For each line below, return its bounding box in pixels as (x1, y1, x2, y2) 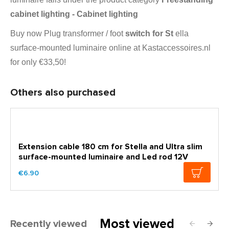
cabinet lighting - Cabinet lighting (10, 10, 138, 18)
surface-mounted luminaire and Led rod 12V (18, 153, 188, 161)
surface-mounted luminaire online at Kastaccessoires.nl (10, 43, 211, 52)
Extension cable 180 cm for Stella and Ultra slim (18, 143, 202, 151)
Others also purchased (10, 87, 116, 98)
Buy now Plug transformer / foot (10, 29, 125, 38)
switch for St (125, 29, 173, 38)
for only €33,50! (10, 58, 66, 66)
